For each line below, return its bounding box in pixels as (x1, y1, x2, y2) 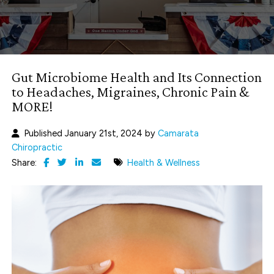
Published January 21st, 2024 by (24, 128, 158, 139)
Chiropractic (12, 142, 63, 154)
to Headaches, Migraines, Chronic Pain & (12, 83, 250, 100)
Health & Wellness (127, 157, 201, 169)
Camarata (158, 128, 199, 139)
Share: (12, 157, 37, 169)
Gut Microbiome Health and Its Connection (12, 68, 262, 86)
